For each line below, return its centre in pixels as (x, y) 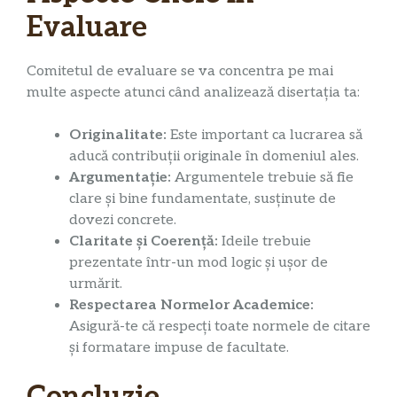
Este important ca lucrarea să (265, 135)
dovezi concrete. (123, 220)
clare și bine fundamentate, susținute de (202, 198)
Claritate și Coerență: (144, 241)
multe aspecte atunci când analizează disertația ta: (193, 92)
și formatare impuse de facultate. (179, 347)
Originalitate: (118, 135)
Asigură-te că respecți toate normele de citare (220, 326)
